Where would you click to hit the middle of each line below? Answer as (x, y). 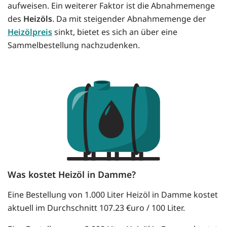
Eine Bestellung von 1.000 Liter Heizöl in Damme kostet (113, 195)
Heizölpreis (30, 32)
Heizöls (38, 19)
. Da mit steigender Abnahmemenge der (129, 19)
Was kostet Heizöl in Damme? (72, 175)
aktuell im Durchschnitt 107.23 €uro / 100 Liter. (96, 208)
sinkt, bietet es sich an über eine (115, 32)
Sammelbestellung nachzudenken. (74, 45)
